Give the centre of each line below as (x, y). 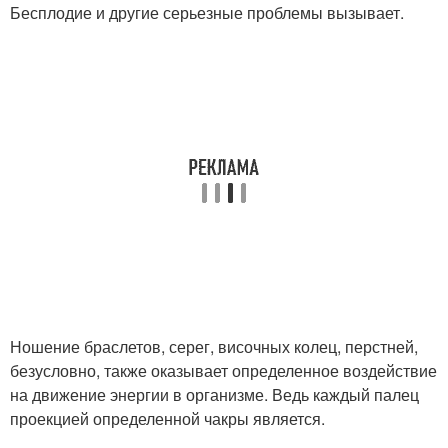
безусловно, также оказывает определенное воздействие (223, 370)
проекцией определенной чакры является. (167, 418)
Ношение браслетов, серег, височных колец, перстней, (214, 346)
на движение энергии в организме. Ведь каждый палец (214, 394)
